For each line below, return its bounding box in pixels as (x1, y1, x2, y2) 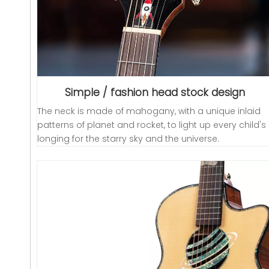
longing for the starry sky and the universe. (37, 132, 219, 145)
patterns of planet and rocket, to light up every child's (37, 118, 266, 131)
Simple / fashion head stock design (64, 85, 245, 100)
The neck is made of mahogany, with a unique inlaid (37, 104, 261, 117)
